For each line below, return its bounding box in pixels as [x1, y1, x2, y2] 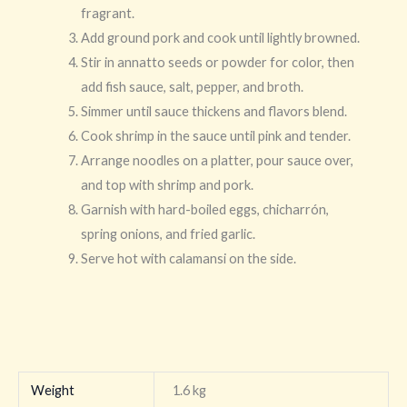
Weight [31, 382, 75, 399]
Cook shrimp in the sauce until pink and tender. [80, 128, 351, 144]
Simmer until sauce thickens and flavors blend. [80, 104, 347, 120]
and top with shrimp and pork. [80, 177, 253, 194]
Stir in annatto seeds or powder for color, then [80, 55, 354, 71]
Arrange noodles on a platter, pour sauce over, [80, 153, 353, 169]
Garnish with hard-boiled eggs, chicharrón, [80, 202, 329, 218]
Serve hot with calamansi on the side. [80, 251, 296, 267]
